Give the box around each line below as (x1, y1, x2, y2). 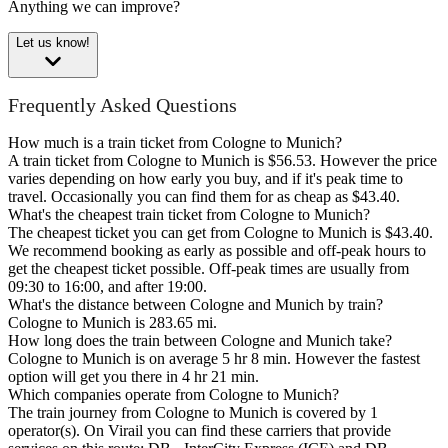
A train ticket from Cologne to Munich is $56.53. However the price (8, 151, 437, 169)
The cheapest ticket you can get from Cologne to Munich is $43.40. (8, 223, 433, 241)
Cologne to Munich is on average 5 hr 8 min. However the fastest (8, 349, 420, 367)
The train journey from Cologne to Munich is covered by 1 (8, 403, 378, 421)
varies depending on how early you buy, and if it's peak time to (8, 169, 403, 187)
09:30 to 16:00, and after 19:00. (8, 277, 207, 295)
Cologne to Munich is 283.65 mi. (8, 313, 217, 331)
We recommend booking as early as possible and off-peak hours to (8, 241, 426, 259)
